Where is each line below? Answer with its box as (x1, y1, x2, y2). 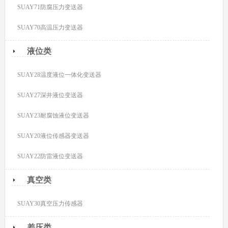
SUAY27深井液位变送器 (17, 91, 83, 99)
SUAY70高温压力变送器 (17, 23, 83, 31)
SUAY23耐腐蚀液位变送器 (17, 111, 90, 119)
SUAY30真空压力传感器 (17, 199, 83, 207)
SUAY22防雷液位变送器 (17, 152, 83, 160)
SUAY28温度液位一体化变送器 (17, 71, 102, 78)
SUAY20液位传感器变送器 (17, 132, 90, 139)
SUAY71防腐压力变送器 (17, 3, 83, 11)
